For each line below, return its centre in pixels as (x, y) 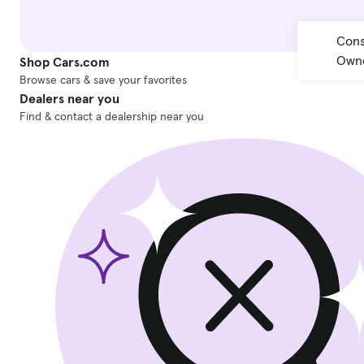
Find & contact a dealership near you (112, 117)
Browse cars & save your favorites (103, 80)
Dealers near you (69, 99)
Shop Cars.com (65, 62)
